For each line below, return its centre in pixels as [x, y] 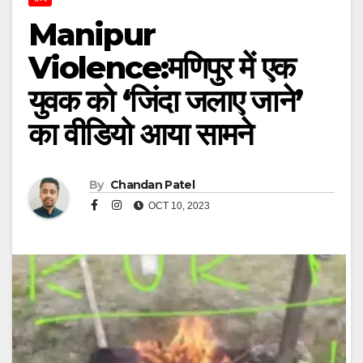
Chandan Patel [151, 184]
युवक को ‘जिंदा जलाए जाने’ [165, 101]
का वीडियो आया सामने [141, 135]
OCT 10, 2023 [178, 205]
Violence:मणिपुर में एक [161, 68]
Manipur [92, 35]
